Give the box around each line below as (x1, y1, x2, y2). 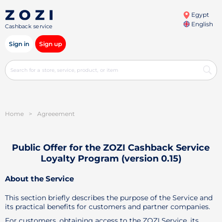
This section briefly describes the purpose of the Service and (5, 193, 213, 202)
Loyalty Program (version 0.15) (40, 153, 181, 164)
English (189, 20, 213, 28)
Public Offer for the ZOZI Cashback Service (12, 142, 210, 153)
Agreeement (37, 110, 75, 117)
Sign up (39, 40, 62, 48)
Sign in (9, 40, 29, 48)
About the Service (5, 174, 74, 183)
